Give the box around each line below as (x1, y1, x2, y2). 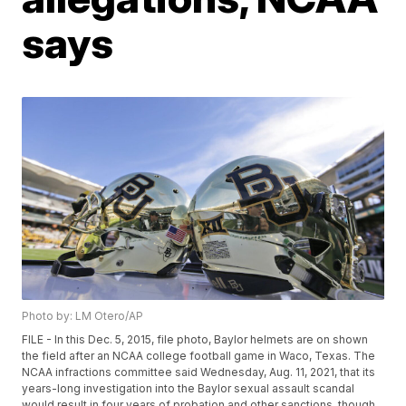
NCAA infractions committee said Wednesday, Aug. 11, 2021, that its (22, 365, 376, 380)
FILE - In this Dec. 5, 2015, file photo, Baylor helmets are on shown (22, 333, 369, 347)
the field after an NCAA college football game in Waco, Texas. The (22, 349, 376, 363)
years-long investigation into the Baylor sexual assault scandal (22, 382, 355, 396)
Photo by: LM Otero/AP (22, 309, 144, 324)
